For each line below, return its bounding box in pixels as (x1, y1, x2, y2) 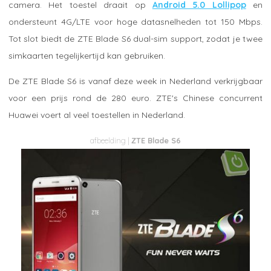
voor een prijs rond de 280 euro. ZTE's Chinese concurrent (8, 92, 263, 103)
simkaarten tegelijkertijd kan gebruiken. (8, 50, 165, 61)
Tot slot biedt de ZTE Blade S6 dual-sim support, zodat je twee (8, 33, 263, 44)
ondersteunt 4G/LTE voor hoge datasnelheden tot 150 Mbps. (8, 16, 263, 27)
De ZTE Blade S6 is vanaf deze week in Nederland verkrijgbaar (8, 75, 263, 87)
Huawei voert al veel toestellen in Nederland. (8, 109, 185, 120)
